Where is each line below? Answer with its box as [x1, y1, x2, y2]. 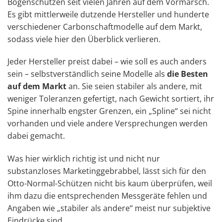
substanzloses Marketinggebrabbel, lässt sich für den [7, 166, 206, 177]
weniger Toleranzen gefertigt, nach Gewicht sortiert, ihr [7, 93, 214, 105]
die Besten [167, 68, 208, 80]
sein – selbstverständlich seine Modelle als [7, 68, 167, 80]
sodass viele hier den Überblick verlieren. [7, 33, 161, 45]
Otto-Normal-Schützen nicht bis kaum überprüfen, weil [7, 178, 212, 189]
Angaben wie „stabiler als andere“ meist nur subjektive [7, 203, 211, 214]
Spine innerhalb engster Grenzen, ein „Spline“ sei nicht [7, 106, 211, 117]
